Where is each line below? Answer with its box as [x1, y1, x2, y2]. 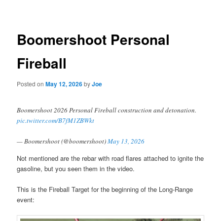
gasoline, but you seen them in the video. [17, 164, 135, 174]
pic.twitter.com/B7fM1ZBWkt [17, 116, 95, 125]
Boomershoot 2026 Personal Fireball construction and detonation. [17, 106, 197, 114]
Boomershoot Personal [17, 29, 170, 50]
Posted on [17, 79, 46, 88]
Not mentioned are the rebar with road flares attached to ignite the [17, 153, 204, 163]
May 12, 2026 [45, 79, 83, 88]
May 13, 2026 [108, 137, 145, 146]
